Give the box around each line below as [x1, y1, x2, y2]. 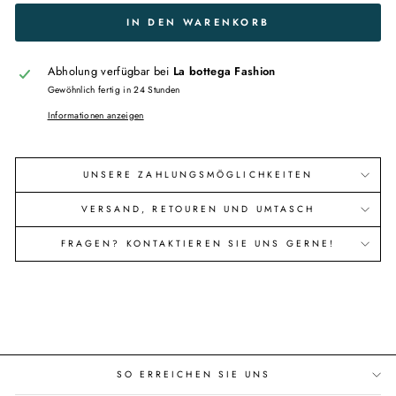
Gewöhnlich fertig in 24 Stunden [47, 83, 180, 97]
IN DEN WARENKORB [126, 15, 270, 30]
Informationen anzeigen [47, 109, 144, 123]
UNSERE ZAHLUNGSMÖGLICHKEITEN [82, 168, 314, 182]
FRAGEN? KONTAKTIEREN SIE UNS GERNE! [60, 237, 336, 251]
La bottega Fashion [172, 63, 276, 80]
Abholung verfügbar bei [47, 63, 173, 80]
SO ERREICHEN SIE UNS [116, 368, 271, 382]
